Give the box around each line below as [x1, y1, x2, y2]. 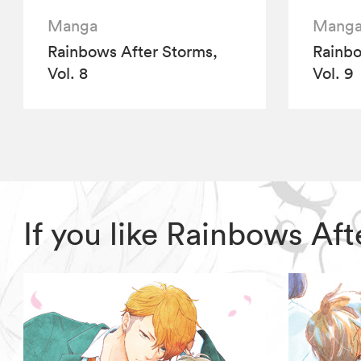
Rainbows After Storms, [48, 42, 218, 62]
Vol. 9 [312, 64, 354, 84]
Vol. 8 [48, 64, 89, 84]
